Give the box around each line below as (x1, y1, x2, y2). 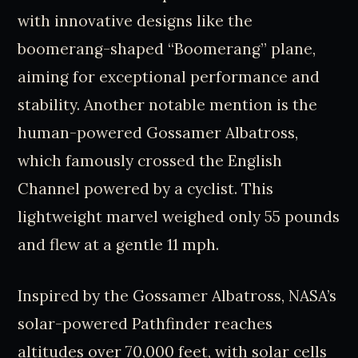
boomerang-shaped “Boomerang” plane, (18, 39, 316, 59)
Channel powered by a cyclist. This (18, 179, 274, 199)
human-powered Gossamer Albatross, (18, 123, 299, 143)
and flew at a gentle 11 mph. (18, 235, 220, 255)
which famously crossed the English (18, 151, 283, 171)
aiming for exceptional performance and (18, 67, 320, 87)
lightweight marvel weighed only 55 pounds (18, 207, 340, 227)
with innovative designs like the (18, 11, 253, 31)
